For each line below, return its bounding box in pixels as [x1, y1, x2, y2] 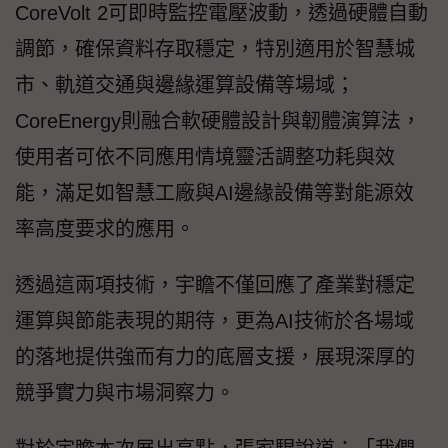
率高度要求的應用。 [15, 218, 195, 241]
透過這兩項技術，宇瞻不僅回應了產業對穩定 [15, 274, 415, 297]
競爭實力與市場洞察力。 [15, 382, 235, 405]
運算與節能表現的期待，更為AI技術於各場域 [15, 310, 414, 333]
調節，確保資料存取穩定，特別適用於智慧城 [15, 38, 415, 61]
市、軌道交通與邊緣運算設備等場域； [15, 74, 355, 97]
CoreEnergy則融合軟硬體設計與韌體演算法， [15, 110, 421, 133]
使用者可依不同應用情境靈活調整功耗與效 [15, 146, 395, 169]
